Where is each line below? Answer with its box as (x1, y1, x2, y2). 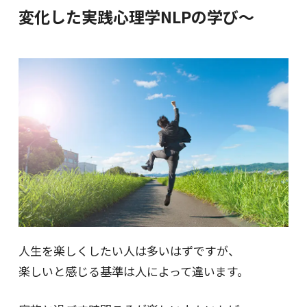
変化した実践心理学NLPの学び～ (18, 5, 254, 28)
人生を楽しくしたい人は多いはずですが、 (18, 242, 240, 260)
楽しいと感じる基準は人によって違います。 (18, 262, 249, 280)
